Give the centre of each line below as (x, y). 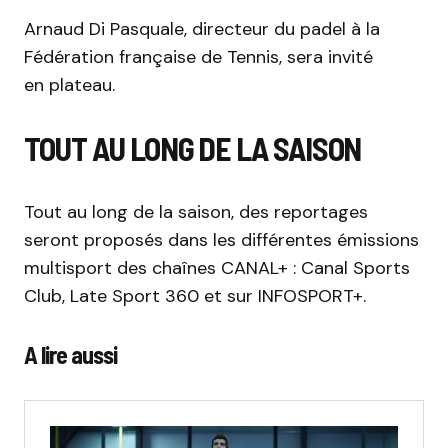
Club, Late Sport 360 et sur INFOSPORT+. (195, 295)
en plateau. (69, 84)
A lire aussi (71, 354)
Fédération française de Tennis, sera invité (198, 56)
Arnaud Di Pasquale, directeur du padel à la (202, 28)
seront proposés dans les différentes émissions (221, 239)
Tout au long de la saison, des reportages (196, 211)
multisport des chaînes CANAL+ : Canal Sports (217, 267)
